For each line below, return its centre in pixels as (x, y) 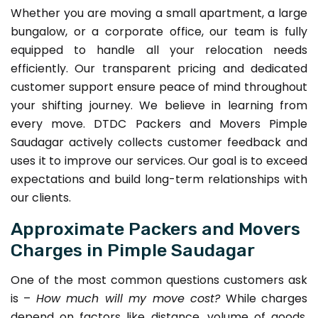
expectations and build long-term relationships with (159, 179)
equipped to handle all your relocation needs (159, 50)
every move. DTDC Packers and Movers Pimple (159, 124)
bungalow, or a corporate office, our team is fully (159, 31)
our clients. (41, 197)
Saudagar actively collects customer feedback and (159, 142)
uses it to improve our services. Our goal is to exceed (159, 160)
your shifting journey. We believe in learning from (159, 105)
